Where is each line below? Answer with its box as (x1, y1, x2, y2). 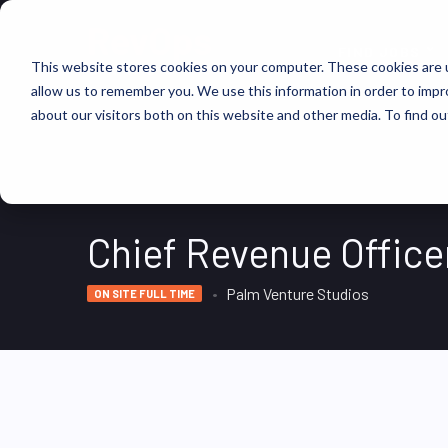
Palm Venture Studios (226, 284, 369, 303)
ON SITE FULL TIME (94, 287, 195, 300)
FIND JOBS (338, 43, 421, 61)
